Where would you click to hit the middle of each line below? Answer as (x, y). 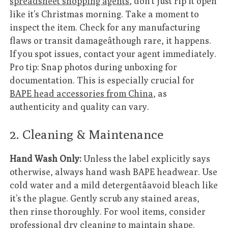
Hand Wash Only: (46, 158)
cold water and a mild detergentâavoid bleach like (114, 185)
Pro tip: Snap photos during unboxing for (94, 67)
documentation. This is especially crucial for (102, 80)
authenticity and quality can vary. (80, 106)
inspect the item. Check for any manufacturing (105, 27)
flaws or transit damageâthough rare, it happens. (111, 40)
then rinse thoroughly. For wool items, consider (108, 211)
